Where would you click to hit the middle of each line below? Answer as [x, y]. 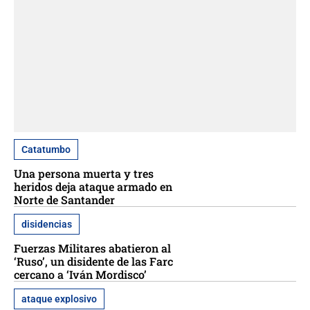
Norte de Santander [64, 200]
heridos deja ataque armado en [93, 187]
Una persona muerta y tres [84, 174]
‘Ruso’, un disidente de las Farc [93, 262]
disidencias [47, 225]
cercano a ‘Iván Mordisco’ [80, 275]
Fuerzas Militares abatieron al [92, 248]
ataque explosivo [59, 299]
